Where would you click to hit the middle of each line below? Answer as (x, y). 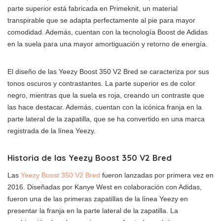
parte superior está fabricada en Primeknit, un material (92, 8)
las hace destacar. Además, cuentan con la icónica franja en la (105, 107)
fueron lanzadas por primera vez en (157, 175)
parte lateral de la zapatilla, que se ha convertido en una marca (106, 119)
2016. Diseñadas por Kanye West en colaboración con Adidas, (105, 187)
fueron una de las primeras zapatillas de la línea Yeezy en (98, 199)
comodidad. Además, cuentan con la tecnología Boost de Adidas (108, 32)
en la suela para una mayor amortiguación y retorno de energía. (108, 44)
